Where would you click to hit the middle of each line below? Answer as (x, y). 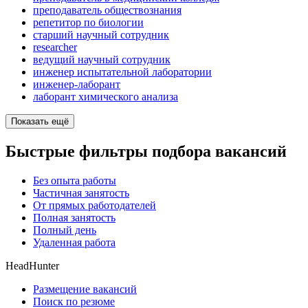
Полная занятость (74, 217)
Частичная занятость (81, 192)
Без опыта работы (75, 180)
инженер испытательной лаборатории (122, 72)
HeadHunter (32, 265)
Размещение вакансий (85, 289)
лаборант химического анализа (106, 97)
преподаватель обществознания (107, 10)
